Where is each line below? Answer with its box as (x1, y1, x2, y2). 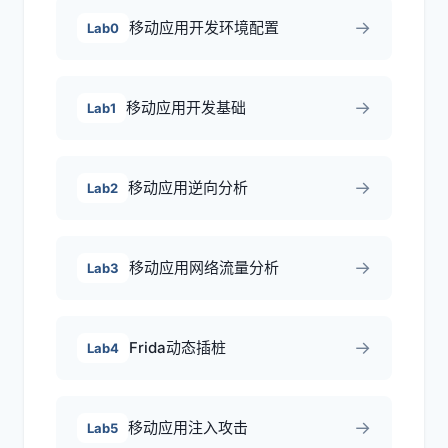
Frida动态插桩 (129, 338, 226, 357)
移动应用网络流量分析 (129, 258, 279, 277)
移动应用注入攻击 (128, 418, 248, 437)
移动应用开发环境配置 (129, 18, 279, 37)
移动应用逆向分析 (128, 178, 248, 197)
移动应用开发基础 (126, 98, 246, 117)
